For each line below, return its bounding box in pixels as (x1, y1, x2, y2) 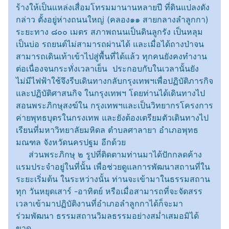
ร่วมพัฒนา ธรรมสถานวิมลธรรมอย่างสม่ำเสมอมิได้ (16, 211, 199, 221)
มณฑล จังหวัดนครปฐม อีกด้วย (16, 137, 126, 148)
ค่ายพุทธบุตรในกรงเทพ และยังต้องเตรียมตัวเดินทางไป (16, 112, 209, 123)
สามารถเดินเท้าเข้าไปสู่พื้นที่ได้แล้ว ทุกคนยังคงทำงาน (16, 51, 207, 62)
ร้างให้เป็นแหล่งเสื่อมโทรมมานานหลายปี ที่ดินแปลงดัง (16, 2, 210, 13)
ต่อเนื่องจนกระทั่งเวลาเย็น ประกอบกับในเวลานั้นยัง (16, 63, 199, 74)
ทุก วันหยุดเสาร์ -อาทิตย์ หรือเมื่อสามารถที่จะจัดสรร (16, 186, 202, 197)
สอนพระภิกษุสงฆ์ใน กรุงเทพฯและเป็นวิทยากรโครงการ (16, 100, 213, 111)
